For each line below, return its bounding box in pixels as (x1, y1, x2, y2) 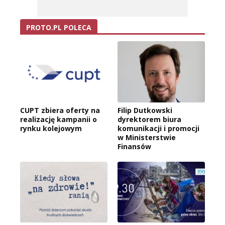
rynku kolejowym (20, 123, 82, 133)
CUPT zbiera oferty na (20, 105, 100, 115)
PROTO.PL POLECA (26, 22, 91, 32)
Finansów (118, 141, 151, 151)
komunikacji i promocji (118, 123, 199, 133)
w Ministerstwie (118, 132, 176, 142)
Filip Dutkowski (118, 105, 172, 115)
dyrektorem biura (118, 114, 181, 124)
